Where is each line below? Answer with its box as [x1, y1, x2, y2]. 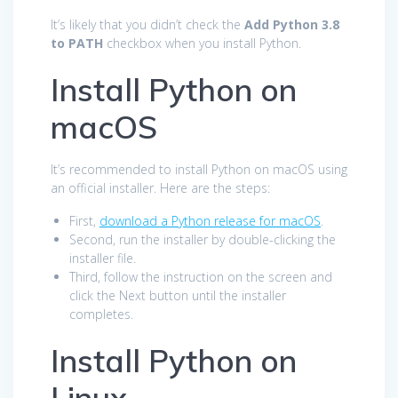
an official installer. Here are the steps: [51, 179, 270, 197]
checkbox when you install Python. [103, 35, 301, 52]
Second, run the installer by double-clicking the [69, 231, 336, 249]
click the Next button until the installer [69, 287, 286, 305]
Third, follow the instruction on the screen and [69, 268, 332, 286]
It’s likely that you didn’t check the [51, 16, 244, 34]
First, [69, 212, 99, 230]
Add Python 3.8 [244, 16, 339, 34]
